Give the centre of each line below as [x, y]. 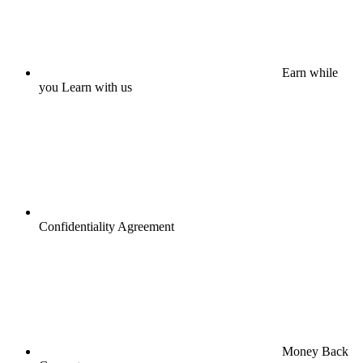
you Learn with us [85, 87]
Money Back [315, 351]
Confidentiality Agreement [107, 226]
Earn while [310, 72]
